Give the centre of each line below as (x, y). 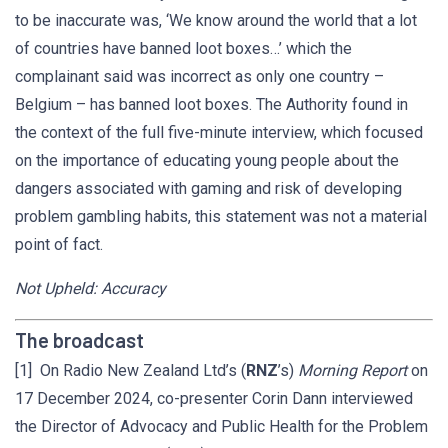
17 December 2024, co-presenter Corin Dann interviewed (214, 398)
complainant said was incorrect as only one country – (199, 76)
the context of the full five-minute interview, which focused (219, 132)
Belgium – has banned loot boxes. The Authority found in (211, 104)
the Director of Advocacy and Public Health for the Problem (221, 426)
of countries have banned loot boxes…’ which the (183, 48)
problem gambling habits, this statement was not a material (221, 216)
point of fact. (59, 244)
